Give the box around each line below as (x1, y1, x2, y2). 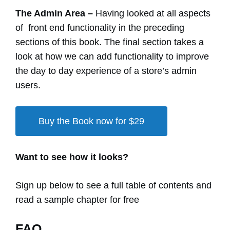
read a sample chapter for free (15, 195, 139, 205)
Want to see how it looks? (15, 152, 128, 163)
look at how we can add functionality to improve (15, 51, 209, 62)
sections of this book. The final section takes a (15, 37, 204, 48)
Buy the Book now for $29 (39, 116, 144, 127)
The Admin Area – (15, 8, 95, 19)
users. (15, 80, 41, 91)
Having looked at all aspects (95, 8, 210, 19)
